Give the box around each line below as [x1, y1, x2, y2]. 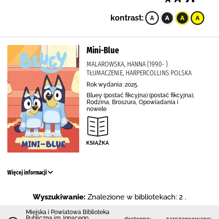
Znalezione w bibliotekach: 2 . [88, 193, 186, 201]
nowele [87, 106, 107, 112]
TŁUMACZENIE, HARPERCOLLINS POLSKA [87, 68, 192, 77]
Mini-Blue [87, 45, 119, 56]
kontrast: [110, 13, 144, 22]
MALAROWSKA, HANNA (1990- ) [87, 60, 168, 68]
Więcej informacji [7, 169, 48, 176]
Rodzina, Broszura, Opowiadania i [87, 99, 178, 106]
